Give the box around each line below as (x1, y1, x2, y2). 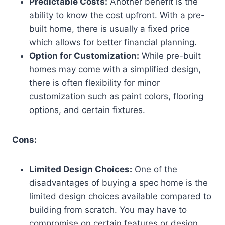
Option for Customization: (29, 51, 139, 61)
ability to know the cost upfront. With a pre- (29, 10, 205, 21)
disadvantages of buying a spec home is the (29, 178, 208, 188)
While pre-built (139, 51, 201, 61)
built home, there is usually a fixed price (29, 24, 190, 34)
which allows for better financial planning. (29, 37, 197, 48)
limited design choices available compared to (29, 191, 211, 202)
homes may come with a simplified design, (29, 64, 201, 75)
